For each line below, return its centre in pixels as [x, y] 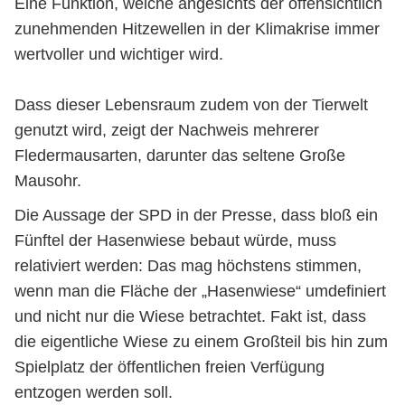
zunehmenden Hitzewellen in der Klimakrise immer [197, 29]
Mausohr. [48, 181]
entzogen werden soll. [94, 392]
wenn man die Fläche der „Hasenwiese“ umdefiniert [200, 291]
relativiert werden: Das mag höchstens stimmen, [188, 266]
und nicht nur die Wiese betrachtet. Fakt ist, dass [190, 316]
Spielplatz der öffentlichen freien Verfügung [170, 367]
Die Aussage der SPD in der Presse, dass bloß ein [196, 215]
